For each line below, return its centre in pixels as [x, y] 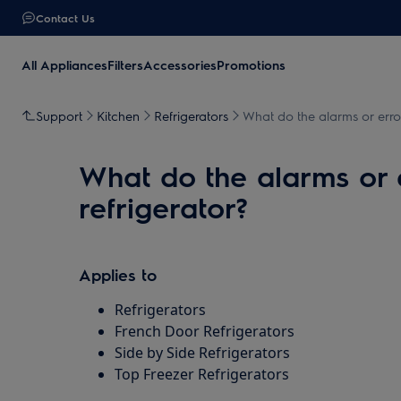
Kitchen [118, 115]
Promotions [251, 64]
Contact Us [65, 18]
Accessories [180, 64]
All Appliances [64, 64]
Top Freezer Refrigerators [202, 374]
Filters [125, 64]
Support [59, 115]
